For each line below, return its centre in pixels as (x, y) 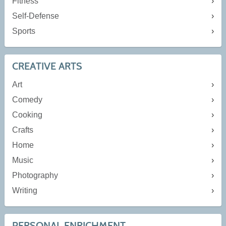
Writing (24, 191)
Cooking (27, 115)
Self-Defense (35, 16)
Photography (35, 176)
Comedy (27, 100)
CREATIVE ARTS (47, 66)
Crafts (22, 130)
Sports (23, 31)
